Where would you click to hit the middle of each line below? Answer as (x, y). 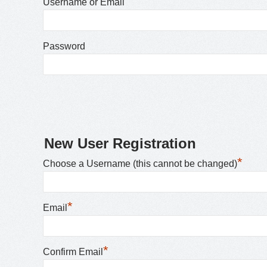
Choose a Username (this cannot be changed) (140, 164)
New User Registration (120, 143)
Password (64, 46)
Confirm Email (73, 252)
